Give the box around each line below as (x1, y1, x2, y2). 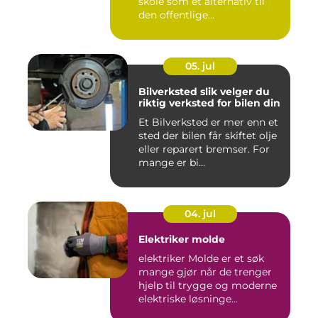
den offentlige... (138, 9, 214, 22)
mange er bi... (138, 156, 205, 170)
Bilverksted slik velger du (138, 85, 200, 99)
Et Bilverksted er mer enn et (138, 116, 278, 129)
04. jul (185, 207, 216, 221)
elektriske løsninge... (138, 292, 238, 306)
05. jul (185, 60, 215, 73)
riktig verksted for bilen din (138, 97, 280, 110)
